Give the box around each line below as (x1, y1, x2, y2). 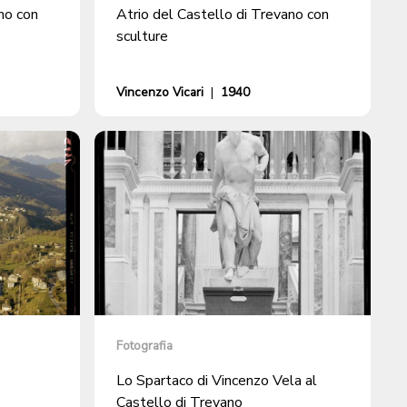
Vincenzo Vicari (116, 83, 203, 101)
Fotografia (116, 336, 173, 354)
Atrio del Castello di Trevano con (116, 4, 329, 25)
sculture (116, 25, 168, 46)
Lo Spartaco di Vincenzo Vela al (116, 370, 317, 391)
